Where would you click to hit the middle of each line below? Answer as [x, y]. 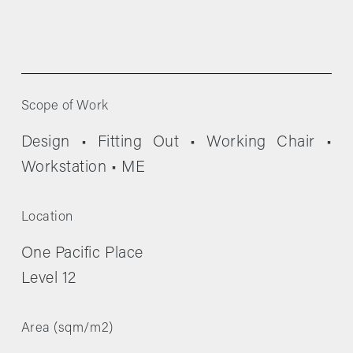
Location [47, 216]
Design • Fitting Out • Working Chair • [176, 141]
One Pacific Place [82, 252]
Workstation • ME [83, 166]
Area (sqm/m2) [67, 327]
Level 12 [48, 277]
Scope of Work [65, 104]
